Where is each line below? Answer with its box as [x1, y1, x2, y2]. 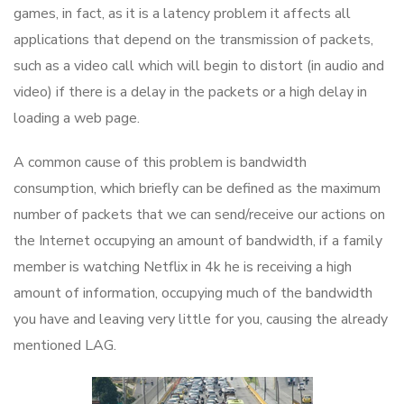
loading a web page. [14, 107, 140, 128]
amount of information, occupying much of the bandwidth [14, 282, 372, 303]
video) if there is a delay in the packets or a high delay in [14, 81, 367, 102]
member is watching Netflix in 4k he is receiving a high [14, 256, 352, 277]
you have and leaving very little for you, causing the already [14, 308, 388, 329]
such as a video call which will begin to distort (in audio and [14, 55, 384, 76]
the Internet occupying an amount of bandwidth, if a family [14, 230, 382, 251]
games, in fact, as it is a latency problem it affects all [14, 3, 351, 23]
